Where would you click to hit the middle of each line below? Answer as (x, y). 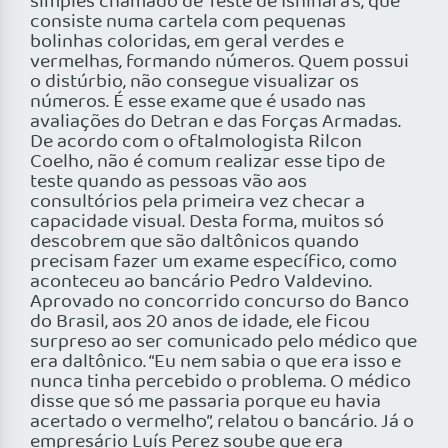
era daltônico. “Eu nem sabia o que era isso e (215, 362)
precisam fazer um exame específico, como (213, 262)
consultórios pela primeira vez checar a (197, 202)
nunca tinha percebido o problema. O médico (220, 382)
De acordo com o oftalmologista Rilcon (196, 142)
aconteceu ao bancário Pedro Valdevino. (201, 282)
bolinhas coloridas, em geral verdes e (187, 42)
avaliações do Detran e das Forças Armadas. (215, 122)
